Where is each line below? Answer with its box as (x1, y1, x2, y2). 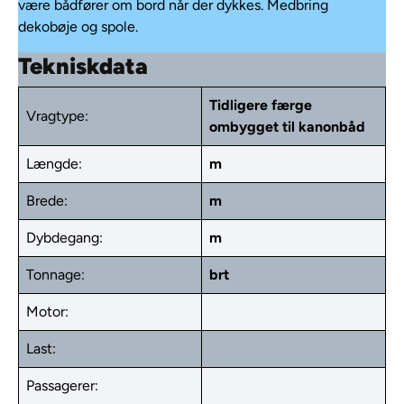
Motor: (26, 302, 69, 320)
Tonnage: (26, 265, 85, 283)
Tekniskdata (18, 51, 148, 79)
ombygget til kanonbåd (209, 117, 365, 135)
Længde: (26, 154, 82, 172)
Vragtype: (26, 106, 88, 124)
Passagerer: (26, 376, 98, 394)
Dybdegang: (26, 228, 103, 246)
